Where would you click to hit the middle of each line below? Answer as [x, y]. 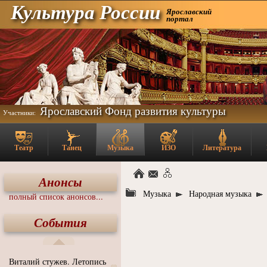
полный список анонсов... [56, 196]
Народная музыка [220, 193]
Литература [222, 148]
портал [180, 18]
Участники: [19, 113]
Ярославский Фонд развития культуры [133, 111]
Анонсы [60, 182]
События [60, 222]
